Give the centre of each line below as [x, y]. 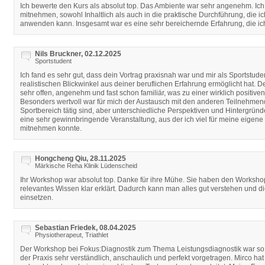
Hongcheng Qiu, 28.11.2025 [80, 159]
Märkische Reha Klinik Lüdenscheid [86, 166]
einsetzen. [37, 198]
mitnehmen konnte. [51, 128]
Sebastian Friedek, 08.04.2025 [85, 228]
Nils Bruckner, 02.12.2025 [78, 54]
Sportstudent [53, 61]
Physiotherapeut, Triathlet [72, 235]
